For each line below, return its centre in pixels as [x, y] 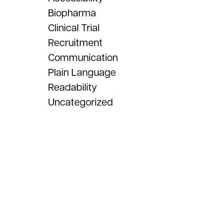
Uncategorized [81, 103]
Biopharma [72, 13]
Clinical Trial [74, 28]
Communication [83, 58]
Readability [73, 88]
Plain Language [82, 73]
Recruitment [75, 43]
